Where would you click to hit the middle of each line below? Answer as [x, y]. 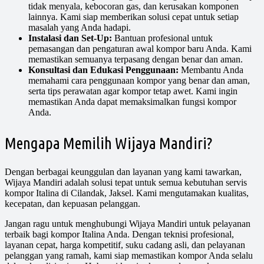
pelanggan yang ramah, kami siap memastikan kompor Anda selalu [129, 256]
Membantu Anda [211, 70]
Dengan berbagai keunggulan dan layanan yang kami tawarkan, [123, 172]
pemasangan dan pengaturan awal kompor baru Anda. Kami [140, 48]
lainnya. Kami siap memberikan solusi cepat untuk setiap [133, 16]
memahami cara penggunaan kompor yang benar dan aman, [139, 80]
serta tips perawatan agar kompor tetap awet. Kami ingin [133, 91]
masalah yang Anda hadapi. [80, 27]
